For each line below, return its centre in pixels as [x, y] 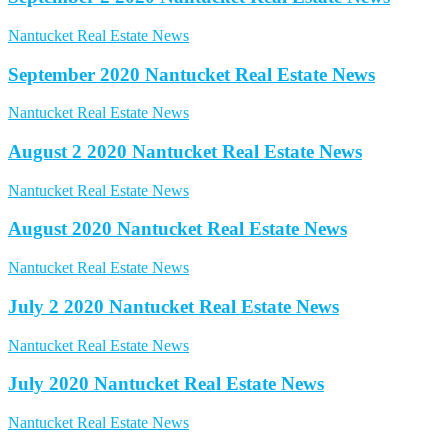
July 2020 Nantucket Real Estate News [166, 384]
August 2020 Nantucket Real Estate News [177, 229]
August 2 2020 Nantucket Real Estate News [185, 152]
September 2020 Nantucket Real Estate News [191, 74]
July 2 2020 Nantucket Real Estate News [173, 306]
